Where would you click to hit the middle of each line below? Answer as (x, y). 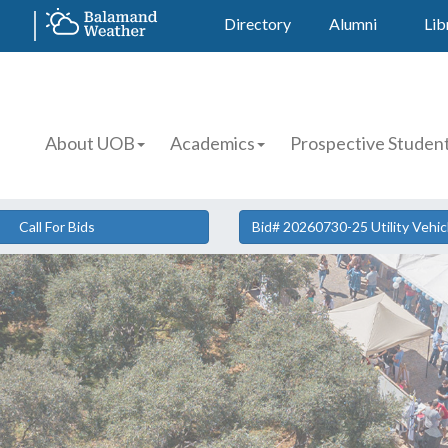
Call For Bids (57, 226)
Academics (213, 143)
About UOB (90, 143)
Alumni (353, 23)
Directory (257, 23)
